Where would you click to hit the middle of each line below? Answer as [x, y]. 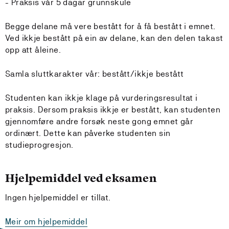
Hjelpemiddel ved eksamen [81, 178]
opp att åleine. [33, 50]
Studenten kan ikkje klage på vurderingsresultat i [101, 98]
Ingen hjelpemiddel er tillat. [58, 198]
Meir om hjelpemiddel [46, 222]
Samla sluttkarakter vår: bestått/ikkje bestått [95, 74]
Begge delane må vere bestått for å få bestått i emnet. [110, 26]
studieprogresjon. [39, 145]
